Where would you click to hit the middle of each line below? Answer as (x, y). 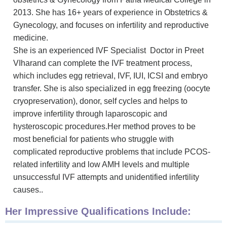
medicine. (31, 37)
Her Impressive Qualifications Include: (98, 211)
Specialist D (133, 50)
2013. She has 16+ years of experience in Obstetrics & (110, 12)
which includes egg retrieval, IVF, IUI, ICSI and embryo (110, 75)
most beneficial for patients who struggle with (93, 139)
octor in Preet (180, 50)
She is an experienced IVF (62, 50)
